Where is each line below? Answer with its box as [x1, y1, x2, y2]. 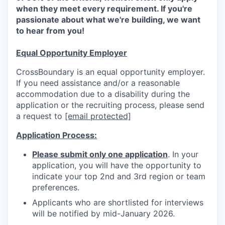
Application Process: [16, 130, 97, 140]
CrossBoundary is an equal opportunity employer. [16, 67, 205, 77]
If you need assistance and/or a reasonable [16, 78, 180, 88]
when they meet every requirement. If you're [16, 4, 192, 14]
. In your [168, 149, 198, 159]
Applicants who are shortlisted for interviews [32, 197, 203, 207]
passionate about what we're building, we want [16, 15, 200, 25]
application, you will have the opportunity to [32, 160, 201, 170]
